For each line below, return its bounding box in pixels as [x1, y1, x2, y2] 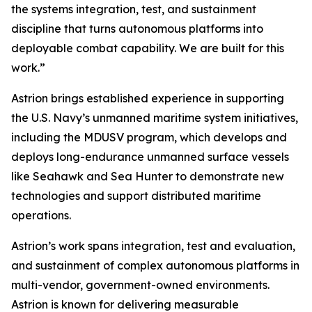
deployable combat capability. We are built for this [11, 41, 284, 55]
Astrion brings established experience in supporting [11, 91, 284, 105]
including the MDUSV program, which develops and [11, 130, 287, 144]
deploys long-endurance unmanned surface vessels [11, 150, 289, 164]
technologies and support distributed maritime [11, 189, 261, 203]
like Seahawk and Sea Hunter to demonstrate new [11, 169, 284, 183]
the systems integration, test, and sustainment [11, 2, 256, 16]
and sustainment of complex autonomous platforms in [11, 258, 299, 272]
